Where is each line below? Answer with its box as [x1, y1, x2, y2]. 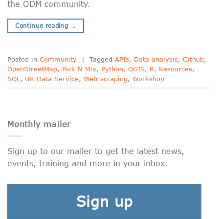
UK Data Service [25, 75, 79, 83]
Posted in [7, 55, 40, 64]
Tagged [89, 55, 115, 64]
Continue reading [15, 22, 70, 29]
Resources [159, 65, 192, 73]
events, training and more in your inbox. [7, 158, 168, 168]
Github [183, 55, 204, 64]
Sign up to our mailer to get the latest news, [7, 146, 184, 155]
